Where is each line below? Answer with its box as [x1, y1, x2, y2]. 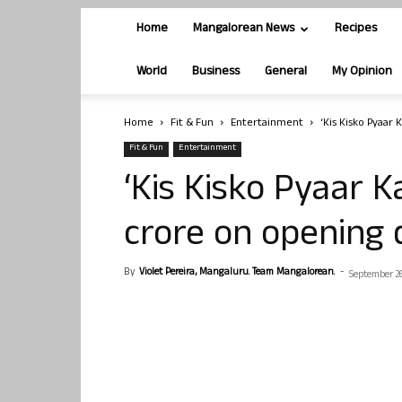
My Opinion [332, 62, 392, 83]
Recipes [335, 19, 377, 39]
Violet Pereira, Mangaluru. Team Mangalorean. [139, 265, 335, 281]
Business [192, 62, 240, 83]
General [265, 62, 307, 83]
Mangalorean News [193, 19, 294, 39]
